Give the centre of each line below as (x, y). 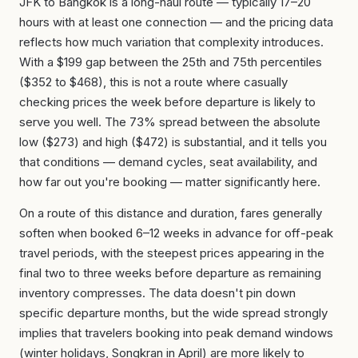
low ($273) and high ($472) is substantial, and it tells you (173, 141)
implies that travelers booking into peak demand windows (176, 332)
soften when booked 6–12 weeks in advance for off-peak (176, 233)
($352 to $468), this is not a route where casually (153, 82)
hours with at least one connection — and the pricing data (176, 22)
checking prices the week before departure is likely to (167, 101)
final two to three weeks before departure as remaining (170, 272)
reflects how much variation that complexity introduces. (171, 42)
